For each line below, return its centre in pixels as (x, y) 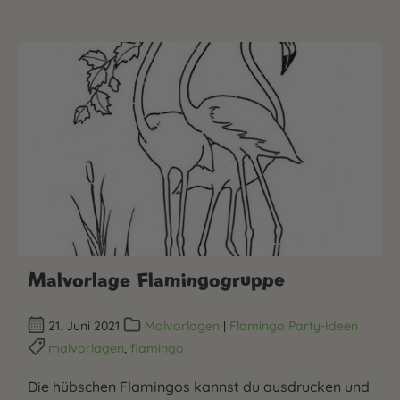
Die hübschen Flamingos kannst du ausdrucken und (199, 387)
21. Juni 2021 (84, 325)
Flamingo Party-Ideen (293, 325)
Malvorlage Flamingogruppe (156, 279)
